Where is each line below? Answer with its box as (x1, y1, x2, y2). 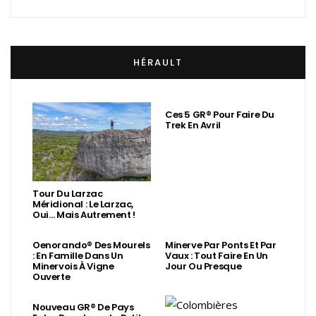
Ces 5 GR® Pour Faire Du (165, 108, 275, 122)
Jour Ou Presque (165, 259, 242, 273)
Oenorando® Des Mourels (32, 238, 150, 252)
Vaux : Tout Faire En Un (165, 248, 269, 262)
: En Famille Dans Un (32, 248, 123, 262)
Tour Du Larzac (32, 186, 103, 200)
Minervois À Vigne (32, 259, 114, 273)
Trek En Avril (165, 119, 221, 133)
